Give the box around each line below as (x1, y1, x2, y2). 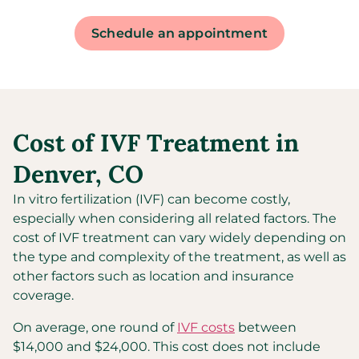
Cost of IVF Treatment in (13, 127, 299, 158)
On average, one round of (13, 320, 177, 335)
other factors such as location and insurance (13, 268, 294, 284)
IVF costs (177, 320, 235, 335)
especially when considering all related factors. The (13, 211, 337, 226)
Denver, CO (13, 159, 143, 189)
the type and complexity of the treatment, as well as (13, 249, 346, 264)
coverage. (13, 288, 74, 303)
